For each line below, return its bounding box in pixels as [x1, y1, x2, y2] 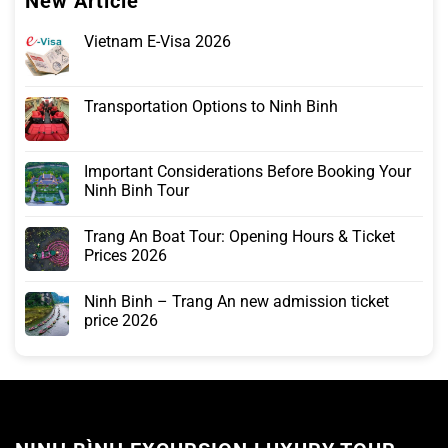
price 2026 [84, 311, 158, 331]
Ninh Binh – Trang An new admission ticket [84, 292, 389, 312]
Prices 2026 [84, 246, 167, 266]
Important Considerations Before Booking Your [84, 162, 411, 182]
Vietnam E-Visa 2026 [84, 32, 231, 52]
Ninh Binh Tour [84, 181, 189, 201]
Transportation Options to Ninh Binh [84, 97, 338, 117]
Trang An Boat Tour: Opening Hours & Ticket [84, 227, 395, 247]
